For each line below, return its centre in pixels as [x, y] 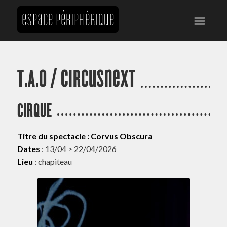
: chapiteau [52, 161]
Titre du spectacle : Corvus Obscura [85, 136]
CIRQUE [34, 110]
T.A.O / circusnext [76, 79]
